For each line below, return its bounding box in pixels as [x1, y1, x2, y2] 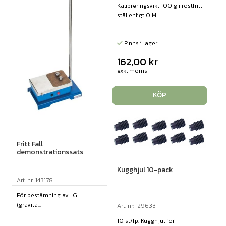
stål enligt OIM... [117, 10, 159, 20]
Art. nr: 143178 [16, 175, 53, 185]
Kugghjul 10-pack [117, 164, 173, 175]
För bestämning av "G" [16, 190, 80, 200]
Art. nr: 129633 [117, 201, 156, 210]
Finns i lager [122, 38, 157, 48]
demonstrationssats [16, 146, 83, 157]
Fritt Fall [16, 138, 43, 149]
